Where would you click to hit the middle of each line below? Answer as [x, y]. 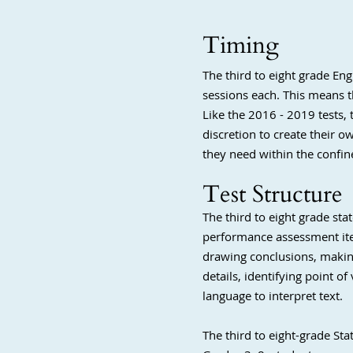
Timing [241, 45]
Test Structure [273, 194]
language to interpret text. [273, 295]
